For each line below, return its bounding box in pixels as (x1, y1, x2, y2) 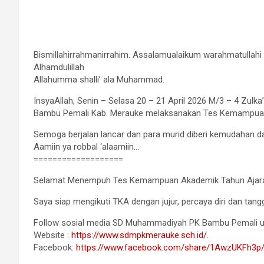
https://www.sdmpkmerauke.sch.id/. (71, 230, 209, 241)
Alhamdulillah (34, 62, 84, 73)
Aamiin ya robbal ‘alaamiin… (34, 141, 139, 153)
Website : (34, 230, 71, 241)
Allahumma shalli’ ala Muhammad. (34, 74, 164, 85)
